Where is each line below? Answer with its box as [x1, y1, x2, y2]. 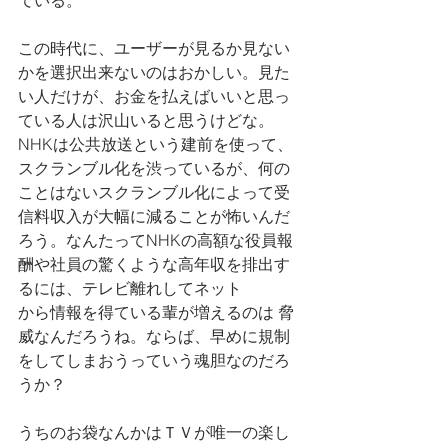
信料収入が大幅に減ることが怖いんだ [18, 206, 290, 227]
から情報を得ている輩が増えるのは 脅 [18, 302, 294, 323]
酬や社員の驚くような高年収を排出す [18, 254, 290, 275]
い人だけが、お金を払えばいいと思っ [18, 86, 290, 107]
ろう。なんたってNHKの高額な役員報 [18, 230, 293, 251]
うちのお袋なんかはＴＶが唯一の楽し [18, 422, 290, 443]
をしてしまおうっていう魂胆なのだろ [18, 350, 290, 371]
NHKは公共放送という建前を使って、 [18, 134, 293, 155]
